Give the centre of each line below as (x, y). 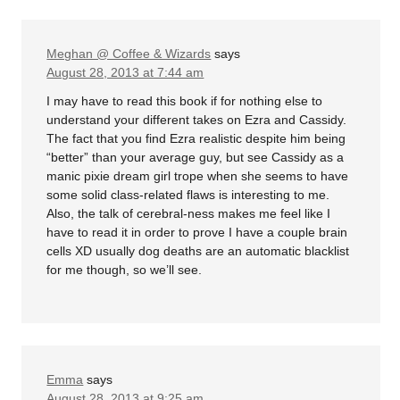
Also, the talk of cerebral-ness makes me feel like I (189, 213)
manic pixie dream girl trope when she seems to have (198, 175)
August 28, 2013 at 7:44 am (125, 73)
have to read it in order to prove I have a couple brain (197, 232)
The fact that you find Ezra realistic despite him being (196, 138)
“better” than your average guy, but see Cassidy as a (196, 157)
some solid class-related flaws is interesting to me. (188, 194)
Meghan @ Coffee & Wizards (129, 54)
